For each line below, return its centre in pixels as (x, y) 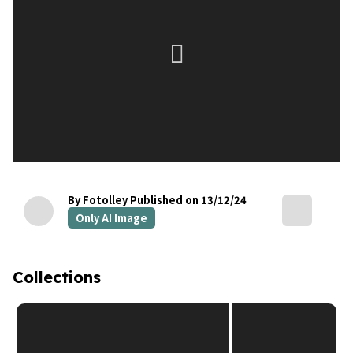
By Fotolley (98, 199)
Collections (57, 277)
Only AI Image (111, 217)
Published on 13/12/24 (188, 199)
